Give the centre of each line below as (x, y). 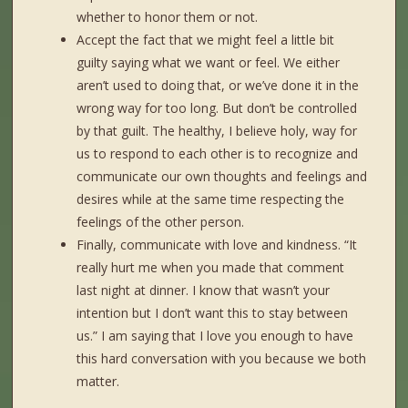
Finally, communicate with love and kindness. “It (217, 245)
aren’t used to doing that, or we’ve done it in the (218, 86)
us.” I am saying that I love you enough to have (215, 336)
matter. (98, 382)
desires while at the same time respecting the (211, 199)
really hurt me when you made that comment (211, 268)
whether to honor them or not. (168, 17)
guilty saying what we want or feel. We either (209, 63)
